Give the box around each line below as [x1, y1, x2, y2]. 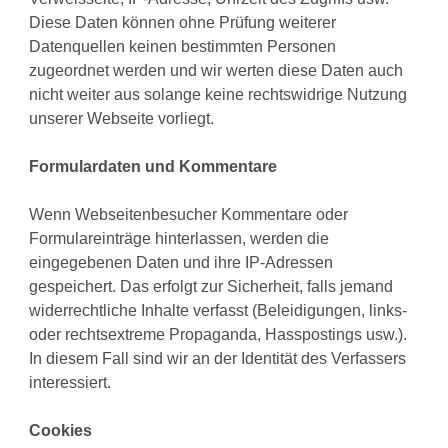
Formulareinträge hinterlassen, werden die [29, 230, 330, 248]
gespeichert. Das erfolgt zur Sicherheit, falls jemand [29, 278, 394, 296]
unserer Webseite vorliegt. [29, 110, 215, 128]
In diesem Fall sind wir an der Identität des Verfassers [29, 350, 407, 368]
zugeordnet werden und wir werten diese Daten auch [29, 62, 404, 80]
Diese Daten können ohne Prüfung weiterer [29, 14, 337, 32]
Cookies [29, 422, 93, 440]
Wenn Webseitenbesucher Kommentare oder [29, 206, 349, 224]
